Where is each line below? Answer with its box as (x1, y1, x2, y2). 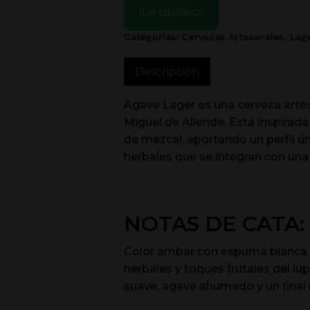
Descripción (134, 65, 199, 78)
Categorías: (123, 31, 182, 42)
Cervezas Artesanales (181, 31, 284, 42)
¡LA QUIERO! (138, 6, 203, 19)
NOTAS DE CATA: (123, 211, 304, 237)
